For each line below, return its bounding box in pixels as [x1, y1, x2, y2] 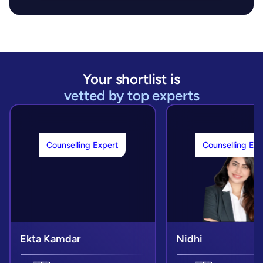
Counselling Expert [46, 140, 119, 151]
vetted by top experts [63, 87, 200, 104]
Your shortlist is [83, 70, 180, 88]
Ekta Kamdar [20, 232, 81, 246]
